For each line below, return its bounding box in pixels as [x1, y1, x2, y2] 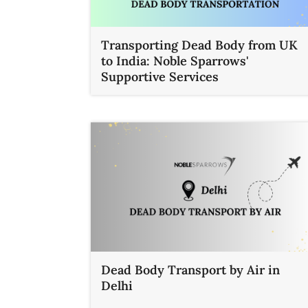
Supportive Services [101, 69, 219, 85]
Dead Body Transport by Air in [101, 261, 280, 278]
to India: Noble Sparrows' [101, 53, 249, 69]
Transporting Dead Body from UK [101, 37, 298, 54]
